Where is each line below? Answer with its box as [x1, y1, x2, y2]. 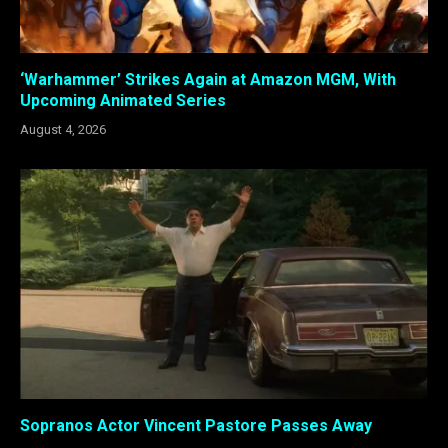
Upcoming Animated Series [20, 91, 226, 111]
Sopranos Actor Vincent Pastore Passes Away [20, 415, 372, 435]
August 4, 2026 [20, 122, 106, 138]
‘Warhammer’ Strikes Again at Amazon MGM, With [20, 70, 396, 90]
